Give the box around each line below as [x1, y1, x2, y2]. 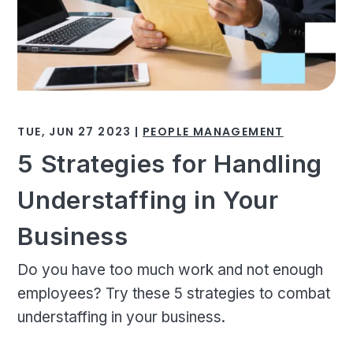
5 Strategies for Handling [17, 149, 322, 179]
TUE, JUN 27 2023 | [17, 124, 143, 140]
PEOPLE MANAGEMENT [143, 124, 284, 140]
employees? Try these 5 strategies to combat [17, 284, 331, 303]
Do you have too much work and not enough [17, 260, 324, 279]
